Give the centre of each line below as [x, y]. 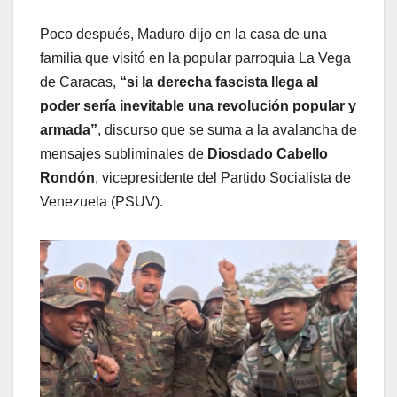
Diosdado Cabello [266, 153]
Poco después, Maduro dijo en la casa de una [183, 34]
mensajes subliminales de [122, 153]
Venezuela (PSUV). [101, 201]
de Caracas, [80, 82]
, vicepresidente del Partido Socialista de [223, 177]
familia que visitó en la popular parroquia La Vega [195, 58]
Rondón [67, 177]
